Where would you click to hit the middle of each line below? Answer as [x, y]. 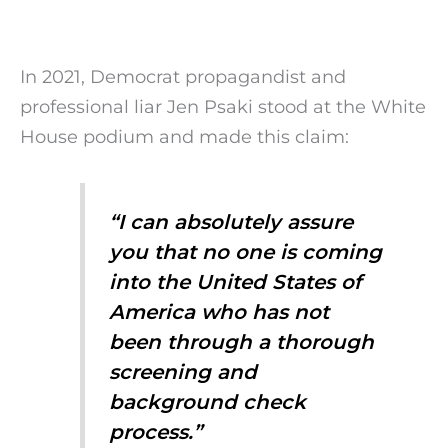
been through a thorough [242, 341]
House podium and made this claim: [184, 137]
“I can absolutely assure [231, 221]
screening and [183, 371]
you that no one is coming [246, 251]
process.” [156, 431]
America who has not [219, 311]
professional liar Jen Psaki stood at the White [223, 107]
